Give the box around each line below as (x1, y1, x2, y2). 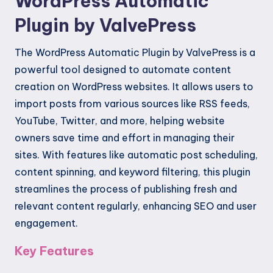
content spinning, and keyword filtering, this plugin (15, 166, 250, 179)
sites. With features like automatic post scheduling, (15, 149, 258, 161)
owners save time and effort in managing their (15, 132, 235, 144)
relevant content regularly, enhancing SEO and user (15, 200, 257, 213)
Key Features (15, 243, 94, 259)
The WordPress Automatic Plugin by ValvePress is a (15, 46, 255, 59)
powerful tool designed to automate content (15, 63, 231, 76)
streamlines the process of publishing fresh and (15, 183, 237, 196)
